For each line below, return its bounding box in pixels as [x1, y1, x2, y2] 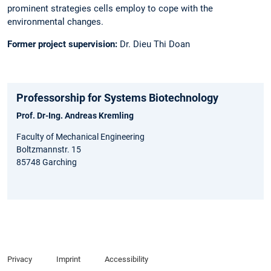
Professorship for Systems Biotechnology [16, 91, 218, 104]
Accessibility [104, 255, 148, 264]
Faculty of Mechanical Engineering [16, 131, 145, 142]
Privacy [7, 255, 32, 264]
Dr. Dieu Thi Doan [117, 39, 190, 50]
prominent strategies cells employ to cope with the [7, 2, 213, 14]
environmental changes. [7, 16, 103, 27]
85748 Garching [16, 157, 77, 167]
